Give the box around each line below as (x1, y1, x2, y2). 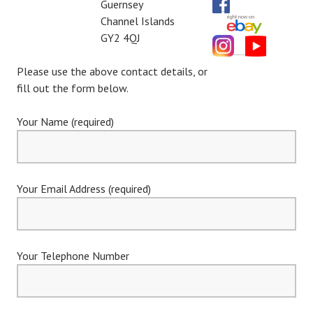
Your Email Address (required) (17, 181, 151, 196)
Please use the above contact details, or (17, 64, 208, 78)
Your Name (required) (17, 114, 114, 129)
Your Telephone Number (17, 248, 129, 263)
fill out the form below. (17, 80, 129, 95)
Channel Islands (101, 13, 175, 28)
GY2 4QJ (101, 30, 140, 45)
